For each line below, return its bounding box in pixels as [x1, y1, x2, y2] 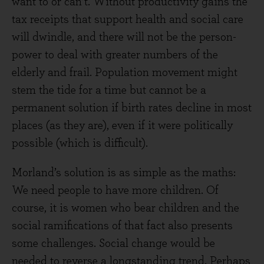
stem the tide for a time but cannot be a [12, 84, 206, 96]
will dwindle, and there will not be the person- [12, 31, 236, 43]
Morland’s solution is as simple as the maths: [12, 167, 236, 179]
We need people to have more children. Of [12, 184, 219, 196]
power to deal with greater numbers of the [12, 49, 218, 61]
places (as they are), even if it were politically [12, 120, 233, 131]
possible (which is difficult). [12, 137, 148, 149]
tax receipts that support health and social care [12, 14, 243, 25]
